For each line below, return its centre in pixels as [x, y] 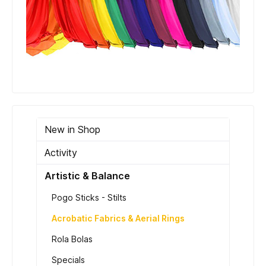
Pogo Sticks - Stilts [89, 197]
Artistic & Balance [87, 175]
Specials [68, 259]
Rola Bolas [72, 239]
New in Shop [72, 129]
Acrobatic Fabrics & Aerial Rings [118, 218]
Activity [61, 152]
